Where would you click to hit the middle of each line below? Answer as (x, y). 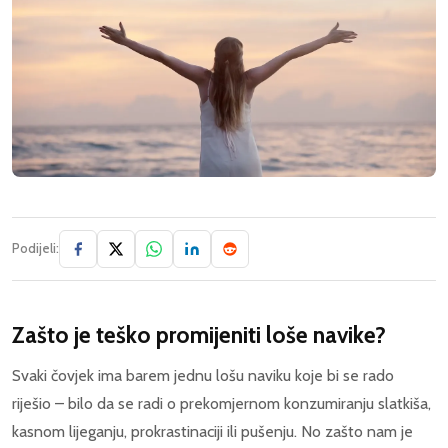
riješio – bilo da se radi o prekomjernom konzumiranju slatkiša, (221, 404)
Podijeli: (35, 249)
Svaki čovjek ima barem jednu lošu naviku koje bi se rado (203, 376)
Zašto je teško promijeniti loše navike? (199, 335)
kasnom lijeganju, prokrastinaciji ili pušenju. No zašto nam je (212, 432)
